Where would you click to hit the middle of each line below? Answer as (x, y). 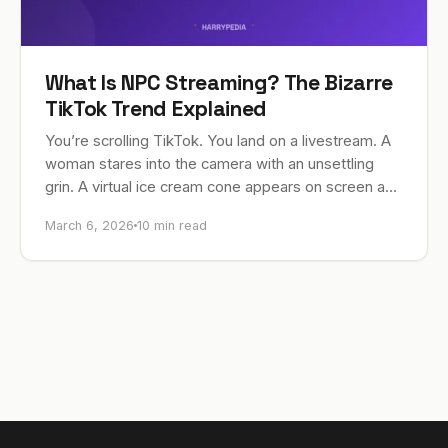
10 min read (172, 225)
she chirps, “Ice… (104, 209)
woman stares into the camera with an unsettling (209, 163)
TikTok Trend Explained (156, 108)
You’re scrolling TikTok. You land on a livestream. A (218, 140)
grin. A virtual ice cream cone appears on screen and (223, 186)
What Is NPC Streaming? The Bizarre (219, 82)
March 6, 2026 (89, 225)
